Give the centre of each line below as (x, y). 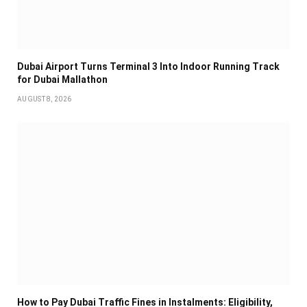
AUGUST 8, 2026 (45, 99)
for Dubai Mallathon (62, 79)
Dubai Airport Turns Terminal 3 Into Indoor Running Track (148, 66)
